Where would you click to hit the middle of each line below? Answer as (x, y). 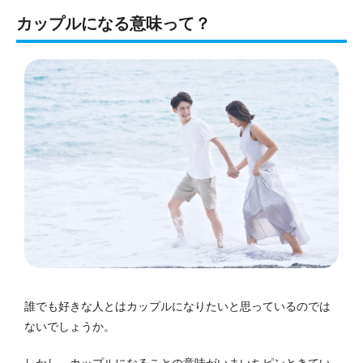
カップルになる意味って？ (113, 23)
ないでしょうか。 (70, 327)
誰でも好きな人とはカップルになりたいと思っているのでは (177, 307)
